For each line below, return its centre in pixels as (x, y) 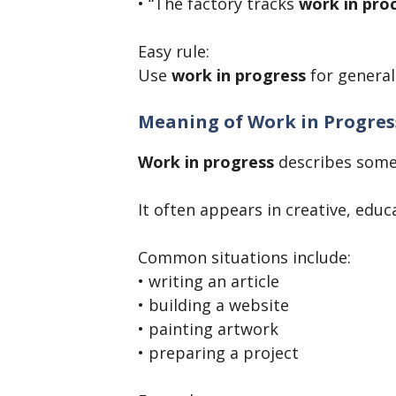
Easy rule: (174, 52)
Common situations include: (244, 258)
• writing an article (209, 282)
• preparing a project (218, 353)
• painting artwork (208, 329)
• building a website (213, 305)
